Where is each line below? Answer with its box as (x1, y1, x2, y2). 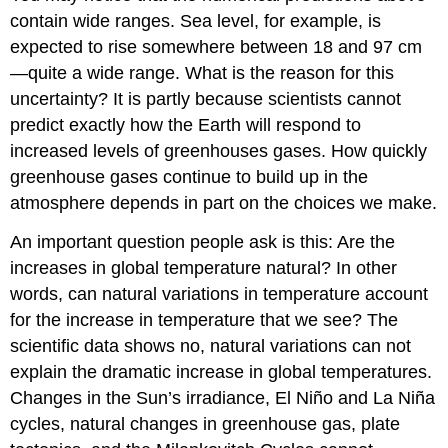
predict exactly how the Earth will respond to (10, 114, 362, 135)
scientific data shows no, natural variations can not (10, 335, 412, 356)
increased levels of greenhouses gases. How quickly (10, 140, 428, 161)
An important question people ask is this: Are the (10, 231, 396, 252)
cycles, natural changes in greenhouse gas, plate (10, 413, 401, 434)
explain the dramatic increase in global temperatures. (10, 361, 433, 382)
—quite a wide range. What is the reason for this (10, 62, 395, 83)
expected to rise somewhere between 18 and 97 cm (10, 36, 423, 57)
